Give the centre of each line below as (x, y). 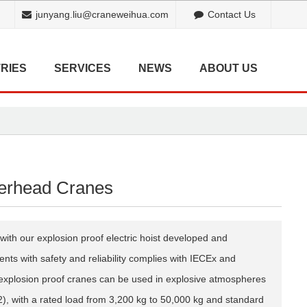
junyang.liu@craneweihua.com (102, 14)
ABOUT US (229, 68)
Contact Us (232, 14)
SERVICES (83, 68)
